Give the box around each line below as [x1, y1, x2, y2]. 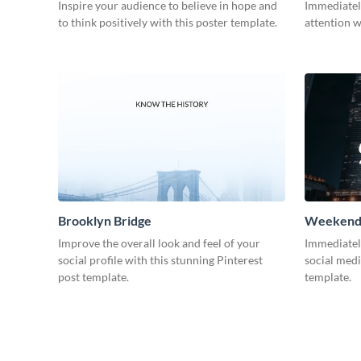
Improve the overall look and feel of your [58, 236, 260, 251]
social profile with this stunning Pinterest [58, 253, 263, 268]
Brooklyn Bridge [58, 213, 151, 229]
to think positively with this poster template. [58, 15, 277, 30]
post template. [58, 270, 129, 284]
